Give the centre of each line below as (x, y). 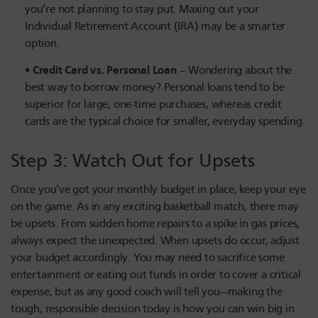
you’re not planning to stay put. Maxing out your (142, 10)
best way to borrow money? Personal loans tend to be (155, 88)
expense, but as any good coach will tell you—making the (147, 292)
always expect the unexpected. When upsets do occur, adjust (155, 241)
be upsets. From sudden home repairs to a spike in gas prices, (155, 224)
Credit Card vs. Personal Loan (104, 70)
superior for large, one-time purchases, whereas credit (153, 105)
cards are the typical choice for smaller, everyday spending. (165, 122)
